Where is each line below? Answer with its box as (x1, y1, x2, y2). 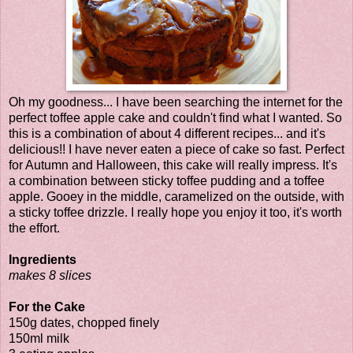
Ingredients (9, 253, 76, 267)
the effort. (9, 221, 60, 236)
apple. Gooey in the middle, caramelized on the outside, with (9, 190, 344, 204)
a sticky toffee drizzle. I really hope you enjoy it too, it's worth (9, 206, 342, 220)
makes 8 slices (9, 269, 95, 283)
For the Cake (9, 300, 85, 314)
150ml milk (9, 332, 69, 346)
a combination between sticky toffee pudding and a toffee (9, 174, 325, 188)
